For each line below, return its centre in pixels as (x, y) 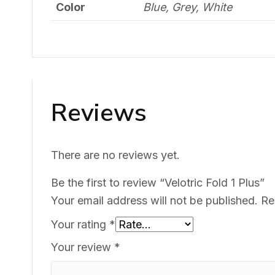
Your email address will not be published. (154, 200)
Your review (83, 247)
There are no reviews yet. (115, 155)
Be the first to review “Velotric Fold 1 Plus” (158, 182)
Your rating (80, 224)
